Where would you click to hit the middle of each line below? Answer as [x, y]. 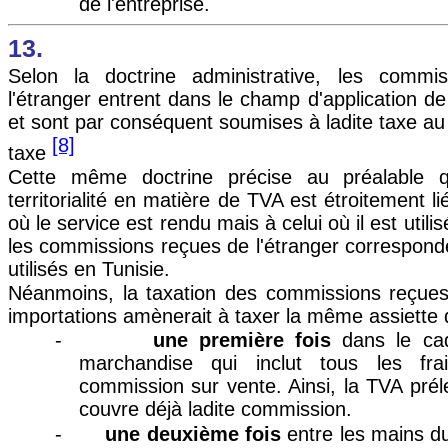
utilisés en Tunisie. [89, 268]
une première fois [242, 340]
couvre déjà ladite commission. [215, 409]
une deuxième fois [193, 433]
